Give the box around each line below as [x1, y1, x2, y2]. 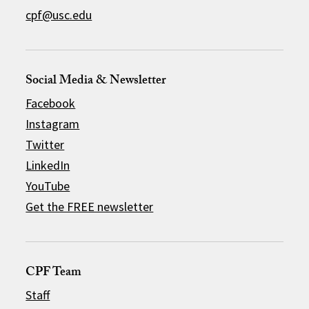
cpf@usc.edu [26, 7, 92, 23]
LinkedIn [26, 157, 70, 174]
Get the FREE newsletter [26, 199, 154, 215]
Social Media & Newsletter [26, 71, 166, 93]
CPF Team [26, 263, 82, 285]
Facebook [26, 95, 76, 112]
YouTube [26, 178, 70, 195]
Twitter [26, 137, 65, 153]
